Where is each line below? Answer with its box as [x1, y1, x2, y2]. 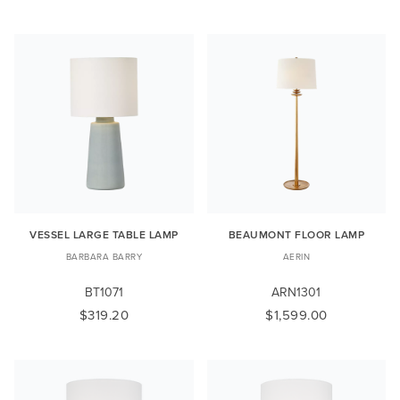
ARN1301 [271, 282, 321, 301]
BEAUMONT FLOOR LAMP [228, 226, 364, 242]
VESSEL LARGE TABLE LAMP [29, 226, 179, 242]
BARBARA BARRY [65, 249, 142, 262]
